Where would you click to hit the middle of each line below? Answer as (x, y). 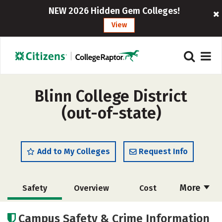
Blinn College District (111, 96)
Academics (148, 211)
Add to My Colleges (74, 151)
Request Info (163, 151)
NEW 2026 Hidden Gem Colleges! (114, 11)
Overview (91, 188)
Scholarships (37, 211)
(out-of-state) (111, 113)
